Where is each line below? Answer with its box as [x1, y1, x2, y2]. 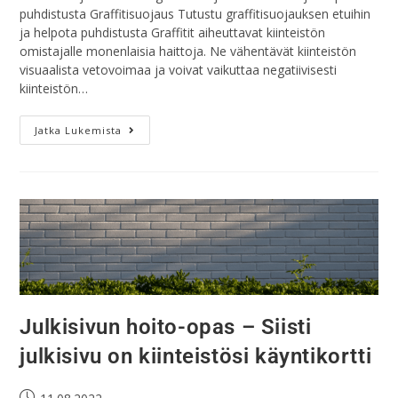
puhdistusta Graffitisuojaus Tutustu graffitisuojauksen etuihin [20, 5, 371, 22]
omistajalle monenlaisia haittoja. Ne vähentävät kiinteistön [20, 43, 357, 60]
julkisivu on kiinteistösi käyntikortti [20, 344, 372, 370]
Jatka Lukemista [35, 123, 123, 137]
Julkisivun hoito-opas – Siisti [20, 314, 312, 340]
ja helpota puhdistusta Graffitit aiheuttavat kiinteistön [20, 24, 326, 41]
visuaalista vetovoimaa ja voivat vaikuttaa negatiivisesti [20, 61, 338, 78]
